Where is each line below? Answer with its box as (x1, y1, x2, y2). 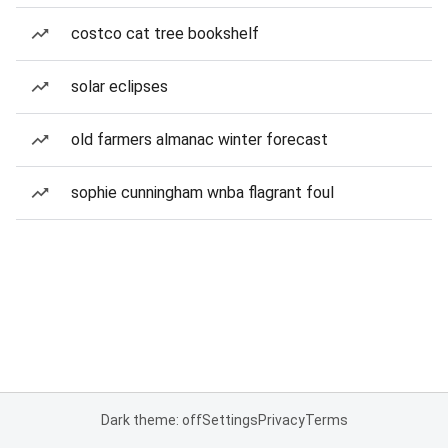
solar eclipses (71, 77, 168, 96)
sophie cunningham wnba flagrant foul (71, 183, 334, 202)
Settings (201, 412, 258, 428)
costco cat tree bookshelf (71, 24, 259, 43)
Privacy (257, 412, 305, 428)
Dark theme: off (100, 412, 202, 428)
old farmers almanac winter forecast (71, 130, 328, 149)
